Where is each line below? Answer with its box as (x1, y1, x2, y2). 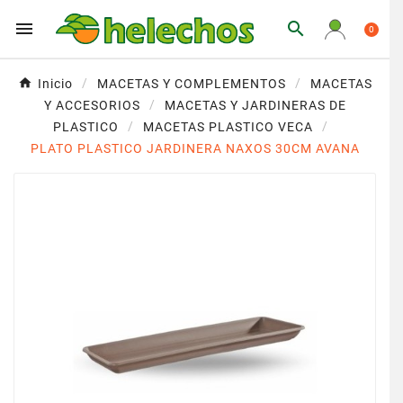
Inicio (37, 76, 73, 91)
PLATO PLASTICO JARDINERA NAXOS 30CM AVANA (30, 141, 360, 156)
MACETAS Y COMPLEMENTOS (96, 76, 286, 91)
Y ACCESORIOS (43, 98, 140, 112)
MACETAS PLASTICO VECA (142, 120, 313, 134)
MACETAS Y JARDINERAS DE (164, 98, 346, 112)
